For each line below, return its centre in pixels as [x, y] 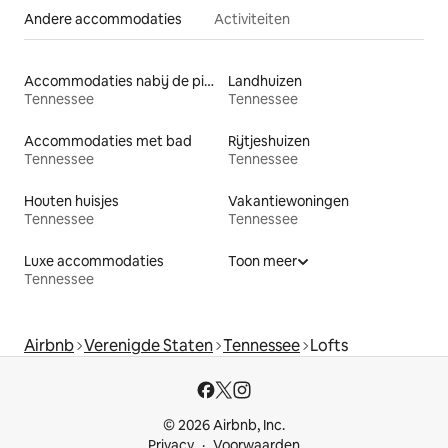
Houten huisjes [71, 201]
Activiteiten [252, 19]
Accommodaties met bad [108, 141]
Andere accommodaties [103, 19]
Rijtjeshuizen [269, 141]
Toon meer [262, 261]
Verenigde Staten [148, 346]
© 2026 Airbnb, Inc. [224, 425]
